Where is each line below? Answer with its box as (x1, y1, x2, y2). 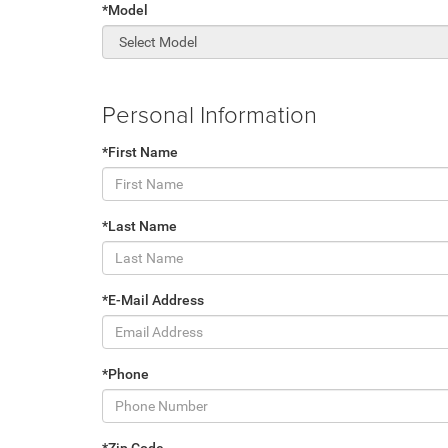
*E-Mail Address (102, 292, 204, 308)
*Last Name (102, 218, 177, 234)
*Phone (102, 366, 149, 382)
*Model (102, 2, 148, 18)
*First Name (102, 144, 178, 160)
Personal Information (102, 97, 317, 130)
